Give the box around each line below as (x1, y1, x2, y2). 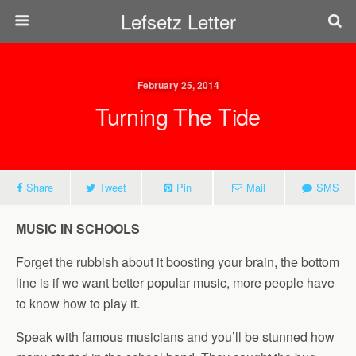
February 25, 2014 (137, 78, 219, 92)
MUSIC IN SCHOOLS (16, 219, 140, 238)
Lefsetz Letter (120, 7, 236, 35)
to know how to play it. (16, 294, 140, 312)
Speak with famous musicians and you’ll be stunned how (16, 327, 335, 346)
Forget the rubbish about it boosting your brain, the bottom (16, 253, 339, 271)
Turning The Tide (95, 99, 261, 132)
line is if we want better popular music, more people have (16, 273, 335, 292)
